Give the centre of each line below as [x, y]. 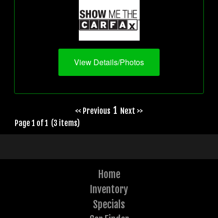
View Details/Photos [109, 62]
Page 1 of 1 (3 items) [49, 123]
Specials [109, 204]
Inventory [109, 189]
